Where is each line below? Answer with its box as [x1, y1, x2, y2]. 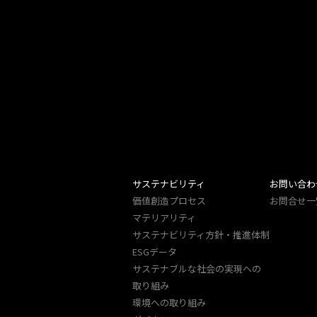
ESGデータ [132, 245, 177, 258]
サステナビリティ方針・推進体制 [132, 228, 270, 241]
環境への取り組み [132, 296, 206, 309]
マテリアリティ [132, 211, 196, 224]
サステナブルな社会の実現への [132, 262, 261, 275]
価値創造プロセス [132, 194, 206, 207]
